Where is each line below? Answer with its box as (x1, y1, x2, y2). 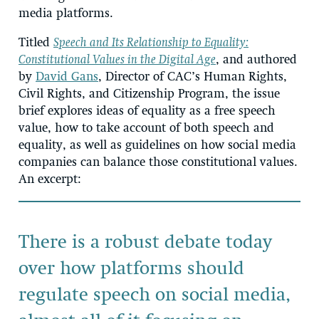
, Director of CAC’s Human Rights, (98, 70, 287, 83)
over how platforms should (19, 259, 244, 278)
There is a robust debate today (19, 233, 272, 252)
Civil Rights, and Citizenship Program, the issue (19, 88, 280, 100)
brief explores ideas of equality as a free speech (19, 105, 276, 117)
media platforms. (19, 7, 117, 20)
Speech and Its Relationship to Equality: (53, 36, 249, 49)
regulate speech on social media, (19, 286, 291, 305)
